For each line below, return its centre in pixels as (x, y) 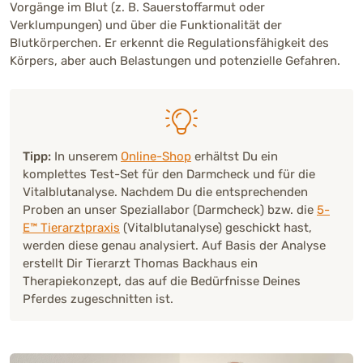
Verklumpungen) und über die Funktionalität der (146, 26)
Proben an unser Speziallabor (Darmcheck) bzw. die (170, 210)
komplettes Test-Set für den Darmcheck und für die (169, 175)
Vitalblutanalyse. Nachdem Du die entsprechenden (165, 192)
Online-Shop (156, 157)
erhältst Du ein (235, 157)
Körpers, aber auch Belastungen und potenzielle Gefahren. (175, 61)
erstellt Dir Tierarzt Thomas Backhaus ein (140, 264)
